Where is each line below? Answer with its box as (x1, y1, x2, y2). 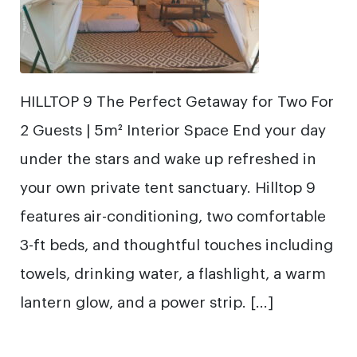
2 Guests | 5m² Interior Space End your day (20, 119, 326, 139)
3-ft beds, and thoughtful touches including (20, 233, 333, 253)
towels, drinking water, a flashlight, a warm (20, 262, 326, 282)
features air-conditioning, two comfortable (20, 205, 326, 225)
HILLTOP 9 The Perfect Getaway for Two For (20, 90, 334, 110)
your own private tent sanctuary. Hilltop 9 (20, 176, 316, 196)
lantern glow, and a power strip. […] (20, 291, 273, 311)
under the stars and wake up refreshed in (20, 147, 316, 167)
